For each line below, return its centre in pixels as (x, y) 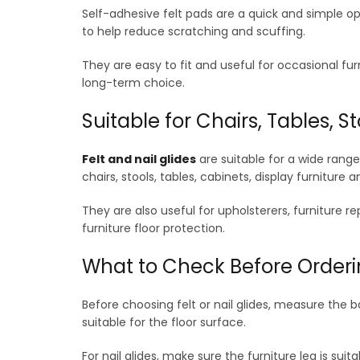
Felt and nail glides (139, 159)
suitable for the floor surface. (164, 322)
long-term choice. (133, 82)
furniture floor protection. (153, 228)
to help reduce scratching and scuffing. (194, 31)
